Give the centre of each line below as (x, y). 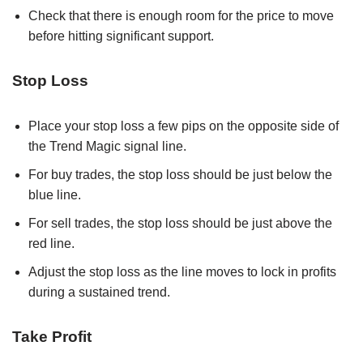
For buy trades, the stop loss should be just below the (180, 174)
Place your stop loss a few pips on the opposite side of (184, 126)
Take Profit (52, 336)
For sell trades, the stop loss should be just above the (180, 223)
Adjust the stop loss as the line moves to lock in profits (182, 271)
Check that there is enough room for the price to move (181, 15)
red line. (51, 243)
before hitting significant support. (121, 36)
